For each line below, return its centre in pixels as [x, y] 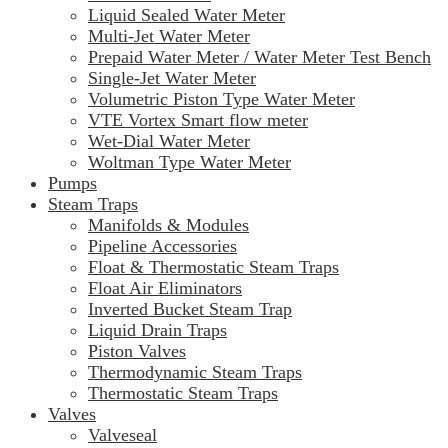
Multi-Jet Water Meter [169, 36]
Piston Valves [137, 351]
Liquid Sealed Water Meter [186, 15]
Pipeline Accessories [162, 246]
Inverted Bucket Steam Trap [190, 309]
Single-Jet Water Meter [172, 78]
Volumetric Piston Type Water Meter [221, 99]
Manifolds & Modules [168, 225]
